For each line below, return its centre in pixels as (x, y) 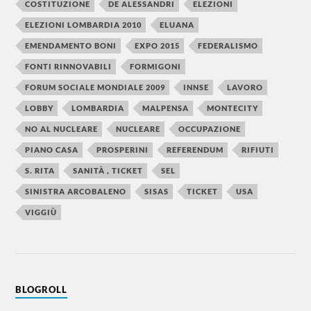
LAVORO (245, 87)
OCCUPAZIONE (210, 129)
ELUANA (177, 25)
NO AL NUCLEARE (62, 129)
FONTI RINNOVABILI (69, 66)
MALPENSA (166, 108)
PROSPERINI (123, 150)
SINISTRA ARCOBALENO (76, 191)
